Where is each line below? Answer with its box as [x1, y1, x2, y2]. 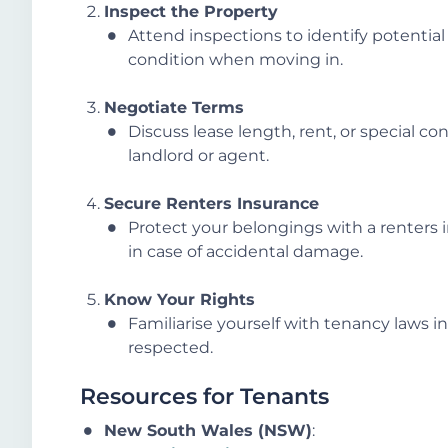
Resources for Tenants [80, 382, 329, 410]
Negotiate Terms [104, 97, 244, 117]
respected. [128, 337, 213, 357]
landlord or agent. [128, 145, 269, 165]
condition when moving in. [128, 49, 343, 69]
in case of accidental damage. [128, 241, 363, 261]
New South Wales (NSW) [104, 421, 312, 441]
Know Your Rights [104, 289, 255, 309]
